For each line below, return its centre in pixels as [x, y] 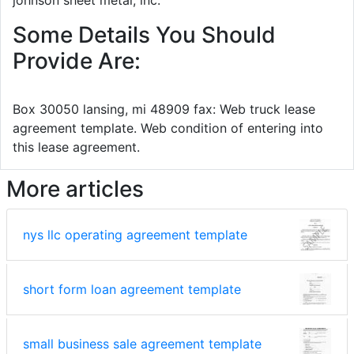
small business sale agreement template [142, 343]
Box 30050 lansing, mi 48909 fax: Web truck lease [164, 109]
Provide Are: [77, 60]
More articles [75, 188]
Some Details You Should [144, 34]
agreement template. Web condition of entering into [168, 128]
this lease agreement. [76, 147]
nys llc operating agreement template [135, 234]
